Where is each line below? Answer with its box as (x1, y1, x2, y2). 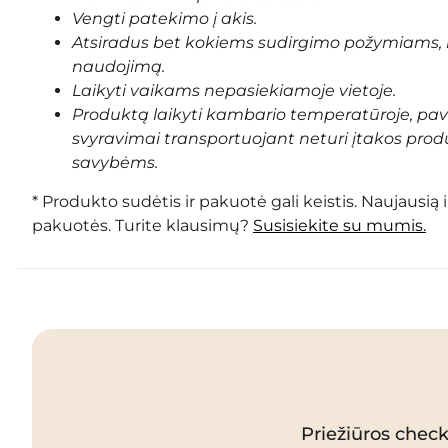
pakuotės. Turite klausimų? (32, 215, 253, 235)
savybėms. (72, 152, 158, 172)
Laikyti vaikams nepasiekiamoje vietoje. (72, 80, 396, 100)
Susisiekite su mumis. (253, 215, 426, 235)
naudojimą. (72, 56, 165, 76)
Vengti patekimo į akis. (72, 8, 257, 28)
